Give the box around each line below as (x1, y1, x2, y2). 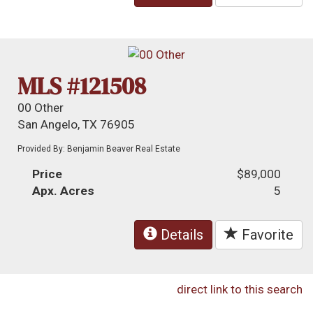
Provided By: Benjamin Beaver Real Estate (17, 144, 181, 154)
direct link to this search (177, 282, 303, 297)
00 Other (17, 101, 64, 115)
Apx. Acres (32, 184, 95, 198)
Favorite (238, 226, 293, 244)
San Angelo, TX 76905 (17, 117, 136, 132)
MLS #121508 (17, 70, 147, 103)
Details (157, 226, 203, 244)
